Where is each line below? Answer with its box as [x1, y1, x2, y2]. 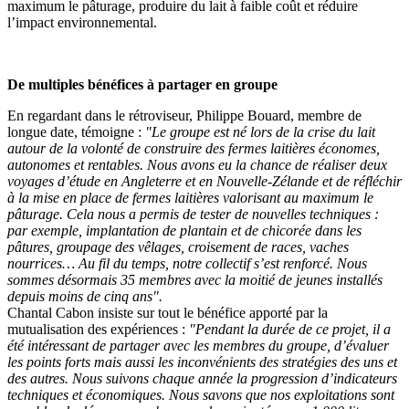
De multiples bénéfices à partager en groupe [7, 76, 278, 92]
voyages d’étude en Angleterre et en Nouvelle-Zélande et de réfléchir [7, 173, 402, 189]
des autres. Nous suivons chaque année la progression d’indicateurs [7, 370, 397, 386]
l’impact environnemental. [7, 14, 157, 30]
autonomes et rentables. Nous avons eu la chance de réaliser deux [7, 156, 387, 173]
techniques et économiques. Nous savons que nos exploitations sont [7, 386, 394, 403]
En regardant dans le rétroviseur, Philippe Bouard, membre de [7, 107, 362, 123]
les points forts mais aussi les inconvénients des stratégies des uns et [7, 353, 397, 370]
